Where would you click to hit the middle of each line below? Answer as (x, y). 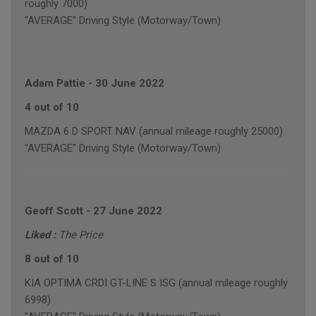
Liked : (42, 235)
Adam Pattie (55, 84)
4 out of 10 (52, 108)
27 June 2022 (128, 211)
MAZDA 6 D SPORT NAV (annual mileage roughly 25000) (154, 132)
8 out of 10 (52, 259)
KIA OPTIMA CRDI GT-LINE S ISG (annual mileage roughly (156, 283)
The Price (81, 235)
